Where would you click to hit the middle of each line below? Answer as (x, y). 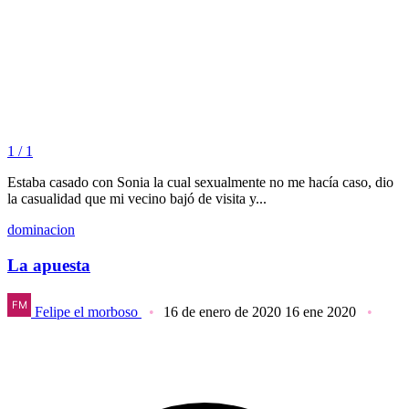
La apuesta (49, 265)
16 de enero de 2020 (222, 311)
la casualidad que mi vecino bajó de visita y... (137, 199)
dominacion (41, 230)
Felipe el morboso (86, 311)
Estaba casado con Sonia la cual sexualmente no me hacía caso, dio (200, 183)
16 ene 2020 (320, 311)
